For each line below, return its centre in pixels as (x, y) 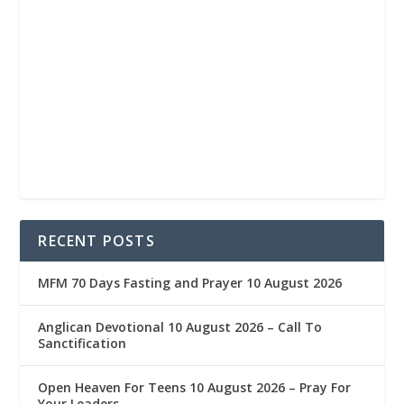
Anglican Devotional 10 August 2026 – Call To (180, 326)
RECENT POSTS (96, 240)
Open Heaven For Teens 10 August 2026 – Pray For (195, 387)
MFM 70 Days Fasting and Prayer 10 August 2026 (190, 282)
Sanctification (83, 343)
